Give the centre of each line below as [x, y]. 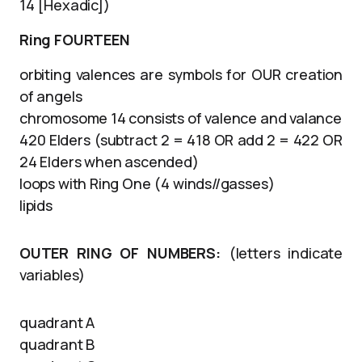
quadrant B [57, 344]
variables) [53, 274]
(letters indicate [282, 253]
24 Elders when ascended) [109, 161]
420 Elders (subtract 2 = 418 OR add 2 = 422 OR [181, 139]
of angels [51, 96]
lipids [36, 205]
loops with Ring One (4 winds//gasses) [147, 183]
